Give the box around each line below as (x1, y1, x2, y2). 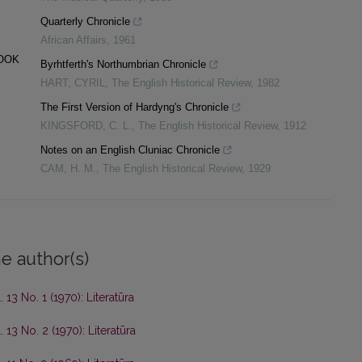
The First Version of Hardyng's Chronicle (40, 101, 229, 114)
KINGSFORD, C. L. (40, 120, 132, 133)
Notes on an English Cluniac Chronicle (40, 144, 220, 157)
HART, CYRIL (40, 77, 105, 90)
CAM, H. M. (40, 162, 96, 175)
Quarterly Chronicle (40, 15, 130, 28)
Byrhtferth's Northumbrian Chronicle (40, 58, 206, 71)
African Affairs (40, 34, 107, 47)
